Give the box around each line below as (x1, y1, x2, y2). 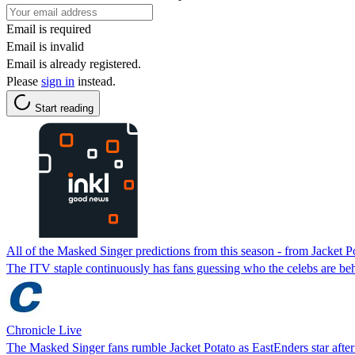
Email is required (6, 21, 91, 36)
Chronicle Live (6, 323, 82, 337)
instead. (74, 74, 116, 88)
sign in (41, 74, 74, 88)
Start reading (35, 101, 94, 114)
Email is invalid (6, 39, 84, 53)
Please (6, 74, 41, 88)
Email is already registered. (6, 56, 141, 71)
